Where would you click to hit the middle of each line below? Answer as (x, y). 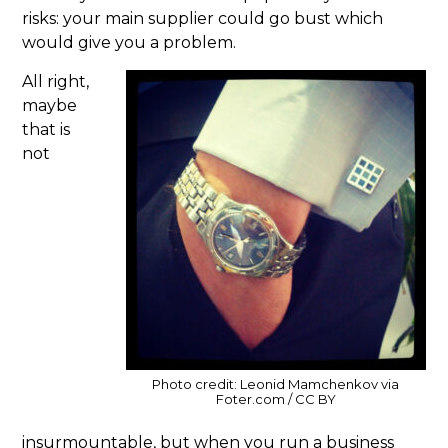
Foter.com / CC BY (275, 399)
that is (46, 130)
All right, (56, 82)
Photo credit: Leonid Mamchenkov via (276, 384)
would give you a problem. (129, 43)
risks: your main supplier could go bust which (203, 19)
